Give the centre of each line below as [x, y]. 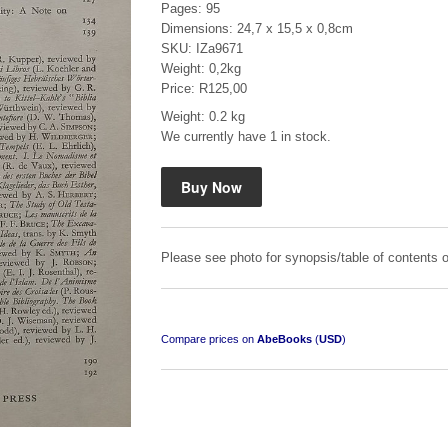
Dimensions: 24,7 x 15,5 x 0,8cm [257, 28]
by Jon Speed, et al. [209, 172]
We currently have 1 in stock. [246, 136]
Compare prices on [209, 339]
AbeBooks [284, 339]
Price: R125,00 [204, 88]
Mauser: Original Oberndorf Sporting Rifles [294, 150]
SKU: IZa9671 [202, 48]
